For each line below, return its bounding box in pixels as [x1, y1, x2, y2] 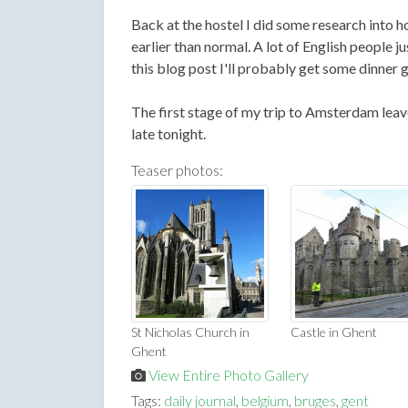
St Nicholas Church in [131, 324, 250, 341]
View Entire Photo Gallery [148, 366, 309, 384]
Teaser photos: [131, 161, 223, 179]
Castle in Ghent [291, 324, 377, 341]
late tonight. [131, 125, 206, 143]
